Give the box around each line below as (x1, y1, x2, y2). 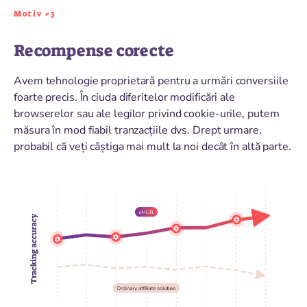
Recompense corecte (14, 39, 174, 62)
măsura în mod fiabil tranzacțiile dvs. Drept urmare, (14, 122, 262, 138)
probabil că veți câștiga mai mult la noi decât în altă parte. (14, 138, 291, 154)
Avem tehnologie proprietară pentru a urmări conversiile (14, 73, 288, 88)
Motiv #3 (14, 8, 56, 19)
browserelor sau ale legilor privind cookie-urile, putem (14, 106, 280, 121)
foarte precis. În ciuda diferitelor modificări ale (14, 89, 235, 105)
